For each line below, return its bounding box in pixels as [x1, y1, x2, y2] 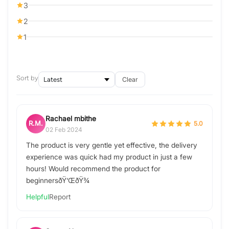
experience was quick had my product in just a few [26, 152, 192, 161]
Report [49, 192, 71, 201]
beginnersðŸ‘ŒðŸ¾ [26, 176, 89, 185]
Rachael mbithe [45, 114, 96, 123]
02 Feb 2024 [45, 125, 82, 133]
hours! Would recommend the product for [26, 164, 161, 173]
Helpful [26, 192, 49, 201]
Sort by [16, 74, 38, 82]
